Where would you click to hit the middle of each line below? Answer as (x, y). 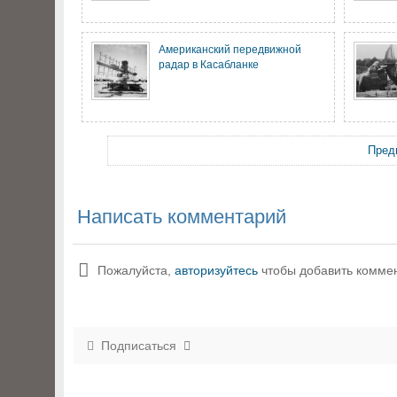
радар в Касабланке (209, 64)
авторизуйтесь (216, 270)
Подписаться (139, 346)
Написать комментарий (182, 217)
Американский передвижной (230, 49)
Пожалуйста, (136, 270)
